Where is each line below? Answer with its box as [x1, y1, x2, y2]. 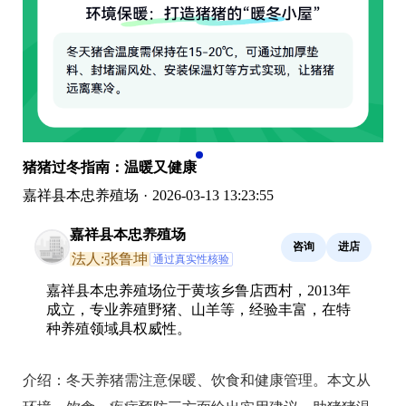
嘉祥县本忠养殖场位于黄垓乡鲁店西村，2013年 [46, 282, 351, 298]
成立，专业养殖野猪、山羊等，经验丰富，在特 [46, 301, 351, 317]
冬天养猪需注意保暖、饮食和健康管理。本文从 [66, 372, 371, 388]
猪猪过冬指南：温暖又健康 [23, 159, 197, 175]
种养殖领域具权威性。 [46, 320, 191, 336]
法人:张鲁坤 [72, 250, 148, 266]
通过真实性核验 [153, 252, 229, 266]
